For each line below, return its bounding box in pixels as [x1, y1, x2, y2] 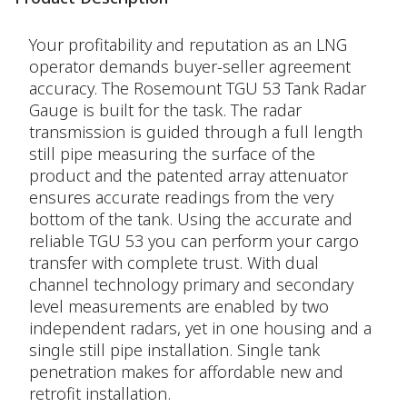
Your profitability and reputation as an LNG [29, 34, 347, 55]
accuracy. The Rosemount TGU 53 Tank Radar [29, 77, 366, 99]
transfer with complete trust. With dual [29, 252, 319, 273]
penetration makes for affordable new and [29, 361, 343, 382]
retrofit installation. [29, 382, 171, 404]
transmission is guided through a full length [29, 121, 362, 143]
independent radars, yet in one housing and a [29, 317, 372, 339]
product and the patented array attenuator [29, 164, 348, 186]
